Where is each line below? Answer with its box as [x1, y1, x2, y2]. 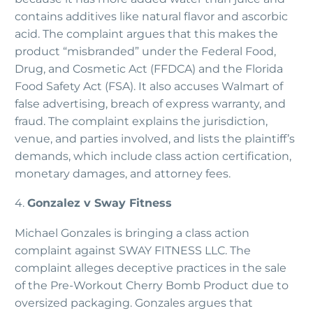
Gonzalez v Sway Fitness [27, 196, 172, 210]
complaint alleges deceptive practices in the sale [15, 261, 286, 275]
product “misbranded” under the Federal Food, [15, 44, 276, 58]
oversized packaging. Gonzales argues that [15, 296, 253, 310]
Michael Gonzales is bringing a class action [15, 226, 249, 240]
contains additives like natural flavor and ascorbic [15, 9, 288, 23]
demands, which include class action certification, [15, 149, 291, 163]
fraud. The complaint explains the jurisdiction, [15, 114, 268, 128]
